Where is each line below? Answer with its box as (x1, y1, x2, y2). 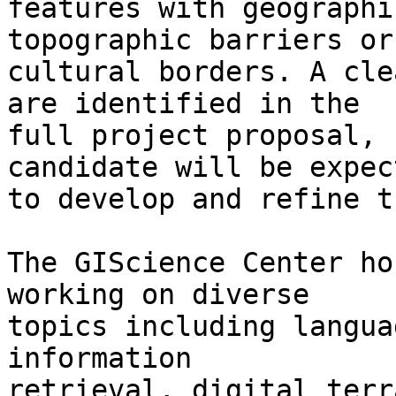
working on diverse (7, 278, 326, 311)
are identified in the (7, 88, 377, 120)
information (7, 342, 209, 375)
